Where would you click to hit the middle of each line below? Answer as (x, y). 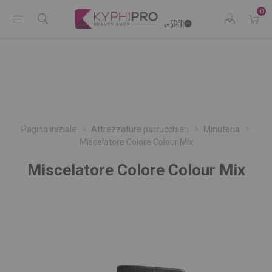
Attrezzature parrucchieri (140, 129)
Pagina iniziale (49, 129)
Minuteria (222, 129)
